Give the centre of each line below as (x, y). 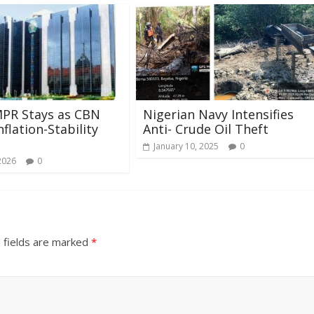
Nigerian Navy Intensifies (218, 114)
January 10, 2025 (186, 146)
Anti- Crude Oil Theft (206, 129)
